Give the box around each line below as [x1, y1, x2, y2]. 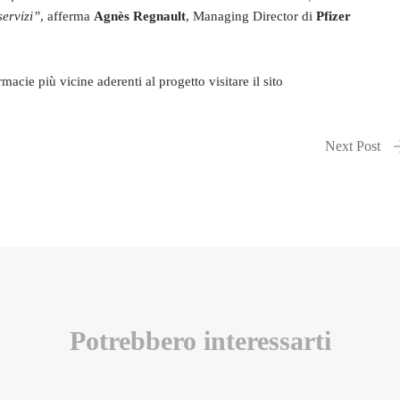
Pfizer [316, 9, 351, 23]
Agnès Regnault [94, 9, 186, 23]
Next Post [325, 138, 380, 154]
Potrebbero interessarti [69, 326, 331, 355]
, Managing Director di [186, 9, 316, 23]
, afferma [40, 9, 94, 23]
